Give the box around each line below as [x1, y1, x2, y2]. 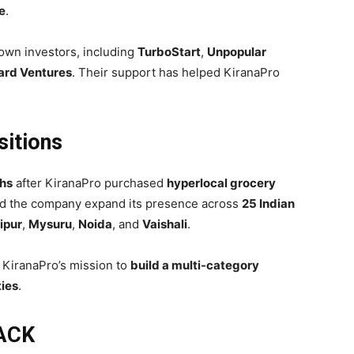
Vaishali [142, 217, 187, 232]
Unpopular [207, 44, 266, 60]
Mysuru [28, 217, 72, 232]
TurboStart [137, 44, 201, 60]
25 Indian [242, 196, 295, 212]
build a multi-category [130, 258, 259, 273]
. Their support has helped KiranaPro [72, 65, 280, 81]
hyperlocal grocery [167, 175, 276, 191]
